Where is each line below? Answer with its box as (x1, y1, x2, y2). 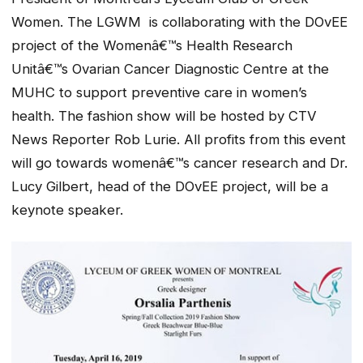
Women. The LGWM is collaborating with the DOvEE (11, 14, 348, 31)
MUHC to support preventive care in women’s (11, 84, 307, 101)
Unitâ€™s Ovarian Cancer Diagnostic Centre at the (11, 61, 329, 78)
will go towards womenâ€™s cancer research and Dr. (11, 155, 348, 172)
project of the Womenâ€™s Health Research (11, 37, 293, 54)
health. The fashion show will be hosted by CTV (11, 108, 317, 125)
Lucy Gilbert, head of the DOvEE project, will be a (11, 178, 328, 195)
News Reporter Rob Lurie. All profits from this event (11, 131, 346, 148)
